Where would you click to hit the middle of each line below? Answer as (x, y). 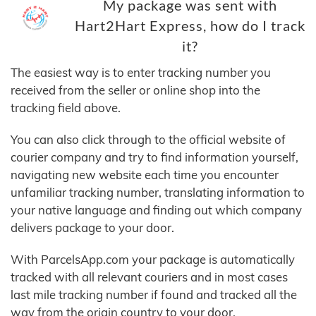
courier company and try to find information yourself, (154, 157)
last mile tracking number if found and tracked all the (154, 295)
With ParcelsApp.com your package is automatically (153, 260)
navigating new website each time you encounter (145, 175)
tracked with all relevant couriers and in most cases (149, 277)
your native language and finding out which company (156, 210)
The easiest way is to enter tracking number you (141, 73)
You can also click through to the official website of (148, 140)
